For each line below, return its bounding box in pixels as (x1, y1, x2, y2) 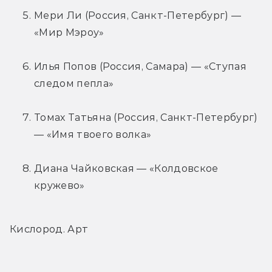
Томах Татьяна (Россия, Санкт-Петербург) (34, 111, 258, 123)
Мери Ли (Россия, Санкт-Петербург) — (34, 9, 242, 21)
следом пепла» (34, 77, 114, 89)
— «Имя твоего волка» (34, 128, 152, 140)
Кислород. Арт (10, 223, 89, 235)
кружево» (34, 179, 85, 191)
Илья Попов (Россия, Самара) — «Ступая (34, 60, 246, 72)
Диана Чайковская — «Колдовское (34, 162, 219, 174)
